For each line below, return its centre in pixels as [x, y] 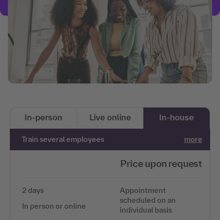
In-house [177, 117]
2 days [33, 190]
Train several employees [63, 139]
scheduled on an [148, 200]
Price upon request [161, 163]
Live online [110, 117]
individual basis [146, 210]
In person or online [54, 206]
